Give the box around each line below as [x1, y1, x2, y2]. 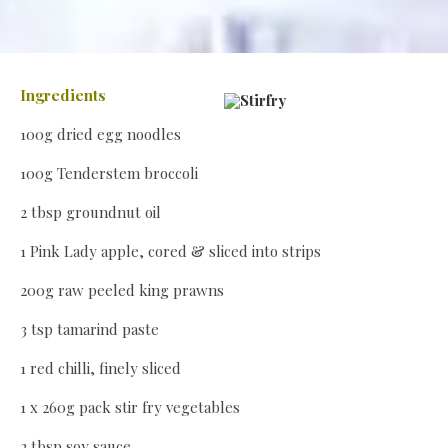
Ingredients [20, 85, 106, 106]
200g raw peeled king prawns [20, 280, 224, 301]
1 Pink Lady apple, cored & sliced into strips [20, 241, 321, 262]
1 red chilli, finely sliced [20, 358, 181, 379]
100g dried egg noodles [20, 124, 181, 145]
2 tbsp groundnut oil [20, 202, 161, 223]
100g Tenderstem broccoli [20, 163, 198, 184]
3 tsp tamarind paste [20, 319, 159, 340]
